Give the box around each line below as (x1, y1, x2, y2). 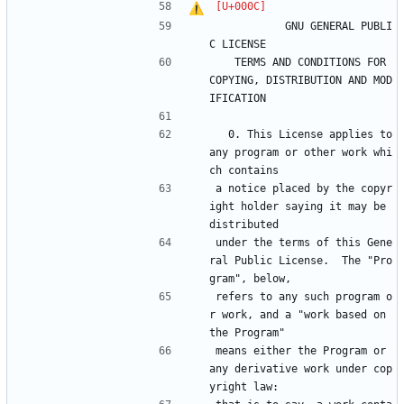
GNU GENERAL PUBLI (216, 20, 260, 33)
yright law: (209, 381, 279, 394)
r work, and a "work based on (209, 308, 386, 322)
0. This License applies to (216, 128, 228, 142)
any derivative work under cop (209, 363, 392, 376)
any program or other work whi (209, 146, 392, 160)
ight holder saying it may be (209, 200, 386, 214)
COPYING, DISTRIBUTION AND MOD (209, 74, 392, 87)
